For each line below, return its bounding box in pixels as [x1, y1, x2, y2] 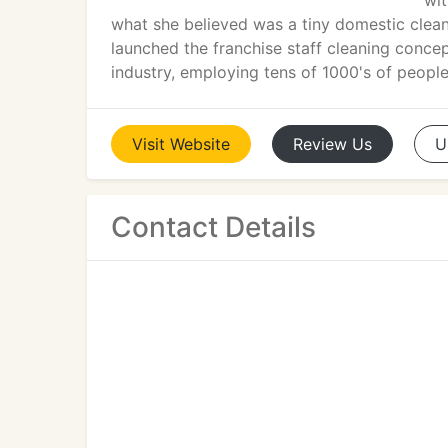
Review [293, 134, 347, 154]
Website [170, 134, 230, 154]
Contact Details [111, 210, 316, 244]
